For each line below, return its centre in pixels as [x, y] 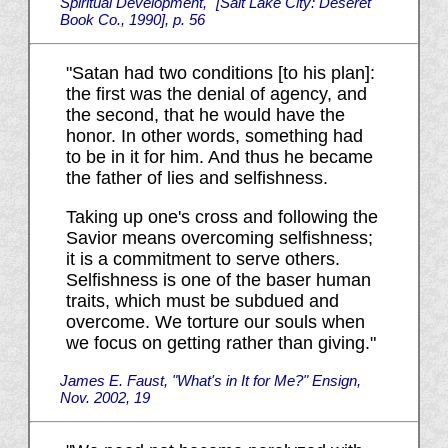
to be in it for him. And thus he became [219, 157]
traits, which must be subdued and [202, 301]
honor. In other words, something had [214, 136]
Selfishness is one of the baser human [218, 280]
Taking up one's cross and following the [221, 217]
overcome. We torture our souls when [215, 322]
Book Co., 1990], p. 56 [132, 20]
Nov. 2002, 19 [104, 398]
